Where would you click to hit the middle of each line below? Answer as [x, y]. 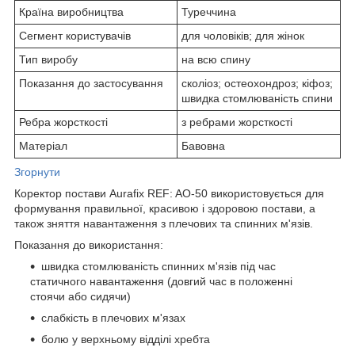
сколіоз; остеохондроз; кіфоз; [257, 84]
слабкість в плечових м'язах [113, 318]
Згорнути [37, 172]
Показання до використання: [89, 245]
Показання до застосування [91, 84]
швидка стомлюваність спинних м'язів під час [158, 267]
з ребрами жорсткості [237, 122]
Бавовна [203, 146]
